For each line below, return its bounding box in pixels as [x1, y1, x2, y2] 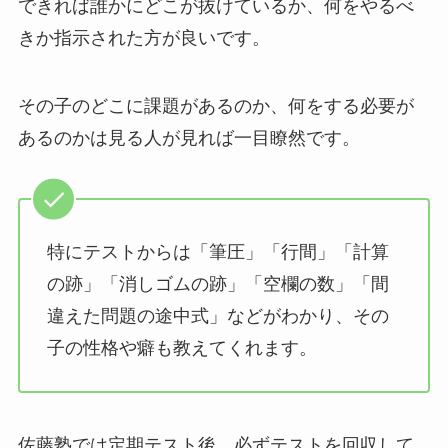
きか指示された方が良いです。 [17, 27, 270, 48]
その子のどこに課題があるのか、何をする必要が [17, 95, 414, 116]
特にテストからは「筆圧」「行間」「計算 [46, 242, 389, 263]
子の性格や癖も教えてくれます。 [46, 338, 317, 359]
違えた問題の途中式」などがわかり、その [46, 306, 389, 327]
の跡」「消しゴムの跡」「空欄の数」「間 [46, 274, 389, 295]
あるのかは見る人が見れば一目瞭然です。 [17, 127, 360, 148]
